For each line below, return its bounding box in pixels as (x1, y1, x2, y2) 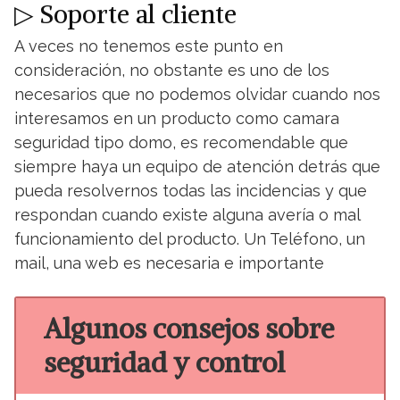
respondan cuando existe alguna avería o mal (14, 205, 360, 224)
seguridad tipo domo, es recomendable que (14, 133, 348, 152)
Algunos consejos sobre (43, 312, 334, 346)
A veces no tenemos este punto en (14, 37, 283, 55)
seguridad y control (43, 346, 285, 380)
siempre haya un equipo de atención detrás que (14, 157, 380, 176)
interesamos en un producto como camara (14, 109, 339, 128)
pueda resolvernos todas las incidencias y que (14, 181, 367, 200)
